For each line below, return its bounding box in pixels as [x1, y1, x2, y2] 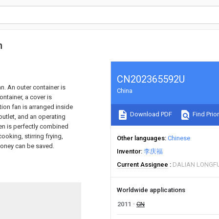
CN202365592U [117, 73, 185, 85]
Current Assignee [117, 161, 168, 168]
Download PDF [129, 110, 172, 118]
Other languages [117, 134, 165, 142]
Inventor [117, 148, 141, 155]
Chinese [168, 134, 190, 142]
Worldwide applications [117, 186, 185, 194]
